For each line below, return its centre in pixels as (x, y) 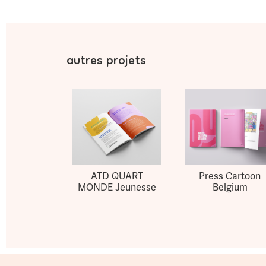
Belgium (230, 188)
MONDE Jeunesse (117, 188)
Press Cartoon (230, 176)
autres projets (106, 62)
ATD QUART (117, 177)
